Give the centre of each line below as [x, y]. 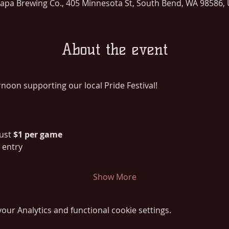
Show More [114, 177]
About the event [114, 49]
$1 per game [38, 134]
